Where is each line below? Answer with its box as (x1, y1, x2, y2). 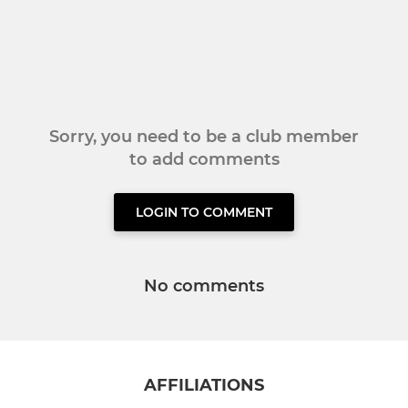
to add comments (128, 148, 280, 169)
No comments (144, 275, 264, 296)
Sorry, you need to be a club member (49, 126, 359, 147)
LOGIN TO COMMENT (136, 203, 272, 220)
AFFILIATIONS (144, 375, 264, 396)
